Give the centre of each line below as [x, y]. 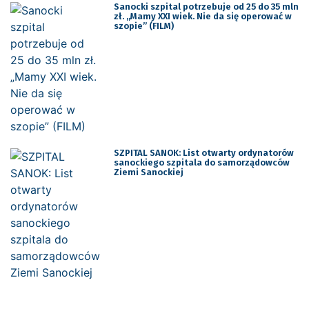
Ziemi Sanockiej [148, 172]
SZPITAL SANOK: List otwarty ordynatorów [203, 152]
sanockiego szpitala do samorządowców [201, 162]
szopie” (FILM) [143, 26]
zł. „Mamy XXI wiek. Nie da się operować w [202, 16]
